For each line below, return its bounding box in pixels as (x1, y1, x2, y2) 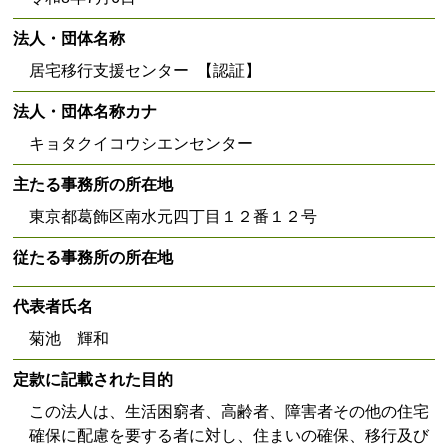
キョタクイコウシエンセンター (29, 134, 254, 152)
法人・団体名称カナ (13, 102, 158, 120)
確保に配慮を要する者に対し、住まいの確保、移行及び (29, 426, 430, 444)
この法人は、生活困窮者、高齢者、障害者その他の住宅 (29, 402, 430, 420)
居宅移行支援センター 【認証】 (29, 61, 262, 79)
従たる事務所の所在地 (13, 248, 174, 266)
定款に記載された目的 (13, 370, 174, 388)
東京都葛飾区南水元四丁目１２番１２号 (29, 207, 318, 225)
